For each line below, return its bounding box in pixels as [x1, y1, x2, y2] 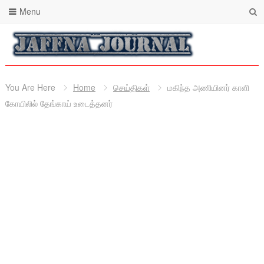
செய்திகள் [113, 81, 150, 93]
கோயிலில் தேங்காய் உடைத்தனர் [5, 97, 113, 109]
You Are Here [5, 81, 55, 93]
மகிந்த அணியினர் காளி [167, 81, 249, 93]
